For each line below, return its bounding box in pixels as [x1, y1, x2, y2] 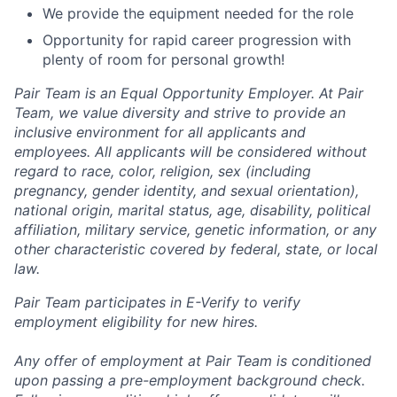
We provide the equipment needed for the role [43, 4, 354, 23]
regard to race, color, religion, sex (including [14, 162, 311, 181]
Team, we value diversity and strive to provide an [14, 104, 346, 122]
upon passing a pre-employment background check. [14, 371, 365, 390]
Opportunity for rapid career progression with [43, 31, 351, 50]
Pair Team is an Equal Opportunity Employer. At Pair [14, 84, 363, 103]
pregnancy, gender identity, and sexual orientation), [14, 182, 359, 200]
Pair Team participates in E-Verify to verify [14, 293, 300, 312]
